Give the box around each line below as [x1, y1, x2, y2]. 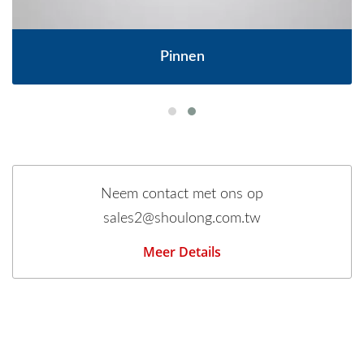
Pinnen [159, 50, 205, 65]
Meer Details [143, 243, 221, 262]
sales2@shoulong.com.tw [103, 211, 261, 227]
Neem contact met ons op [101, 187, 263, 202]
